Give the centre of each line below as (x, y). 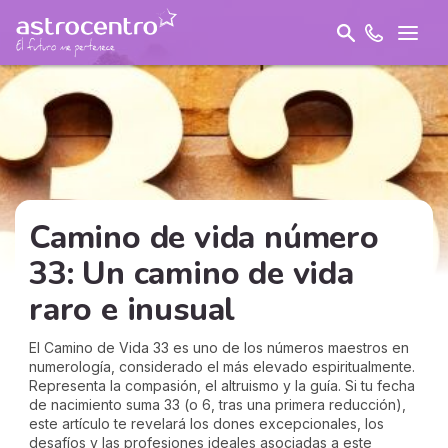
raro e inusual (132, 309)
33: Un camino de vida (191, 273)
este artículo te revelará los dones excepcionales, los (206, 423)
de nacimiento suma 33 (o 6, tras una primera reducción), (217, 404)
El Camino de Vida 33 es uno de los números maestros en (219, 347)
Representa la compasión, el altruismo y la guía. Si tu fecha (222, 385)
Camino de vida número (204, 237)
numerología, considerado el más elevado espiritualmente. (222, 366)
